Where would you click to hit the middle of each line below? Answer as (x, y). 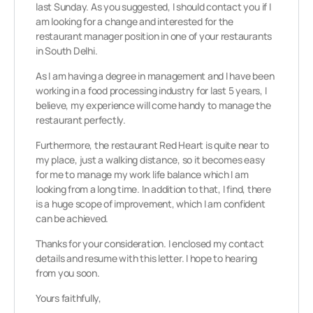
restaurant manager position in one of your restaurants (154, 36)
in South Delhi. (67, 51)
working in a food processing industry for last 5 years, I (151, 90)
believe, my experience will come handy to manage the (153, 105)
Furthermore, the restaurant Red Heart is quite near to (153, 145)
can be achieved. (72, 218)
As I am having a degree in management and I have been (155, 76)
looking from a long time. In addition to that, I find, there (153, 189)
